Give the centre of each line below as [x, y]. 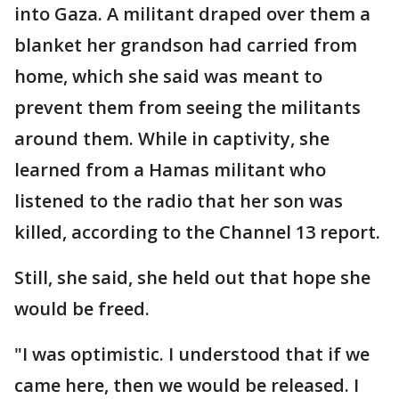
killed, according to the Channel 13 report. [197, 232]
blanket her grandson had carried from [186, 45]
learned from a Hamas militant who [170, 169]
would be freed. [82, 308]
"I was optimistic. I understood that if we [192, 354]
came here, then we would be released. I [187, 385]
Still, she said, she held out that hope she [192, 277]
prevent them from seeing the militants [187, 107]
